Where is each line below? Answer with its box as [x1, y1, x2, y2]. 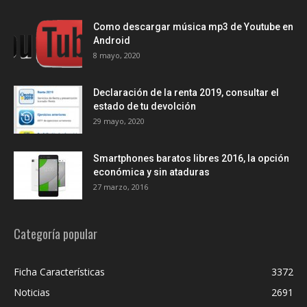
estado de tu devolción [93, 101, 196, 112]
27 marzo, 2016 [93, 182, 148, 192]
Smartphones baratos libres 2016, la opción [93, 153, 289, 164]
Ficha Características [14, 265, 105, 278]
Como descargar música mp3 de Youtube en [93, 21, 293, 32]
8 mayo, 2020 [93, 50, 140, 60]
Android [93, 35, 130, 46]
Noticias [14, 286, 50, 299]
